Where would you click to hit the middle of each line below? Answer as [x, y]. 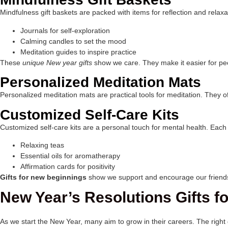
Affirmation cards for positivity [68, 166]
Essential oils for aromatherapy [70, 155]
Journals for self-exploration [65, 30]
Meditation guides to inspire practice [78, 52]
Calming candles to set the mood [73, 41]
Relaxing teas [42, 145]
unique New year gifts [57, 62]
